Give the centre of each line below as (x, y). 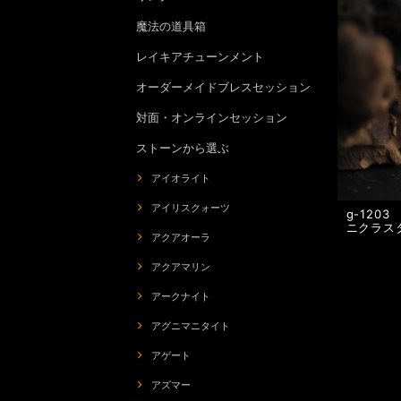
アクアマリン (181, 267)
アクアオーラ (181, 238)
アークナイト (181, 297)
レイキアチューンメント (200, 57)
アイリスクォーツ (191, 208)
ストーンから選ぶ (183, 148)
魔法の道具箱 (171, 26)
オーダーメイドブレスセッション (223, 87)
